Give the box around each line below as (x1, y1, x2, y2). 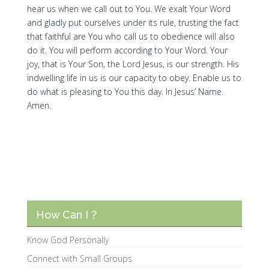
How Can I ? (35, 208, 97, 221)
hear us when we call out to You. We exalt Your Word (26, 3, 231, 14)
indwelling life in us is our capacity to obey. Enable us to (26, 72, 241, 83)
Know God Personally (26, 234, 109, 246)
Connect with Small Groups (26, 253, 132, 264)
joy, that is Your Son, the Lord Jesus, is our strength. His (26, 58, 239, 70)
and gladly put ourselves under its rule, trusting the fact (26, 17, 239, 28)
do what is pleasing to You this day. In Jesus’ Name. (26, 86, 223, 97)
